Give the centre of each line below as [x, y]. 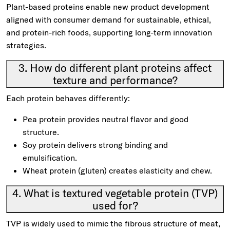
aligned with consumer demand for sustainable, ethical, [109, 20]
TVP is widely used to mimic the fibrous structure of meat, [113, 223]
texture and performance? [115, 80]
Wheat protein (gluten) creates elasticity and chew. [117, 170]
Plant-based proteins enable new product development [108, 7]
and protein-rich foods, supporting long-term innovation [109, 32]
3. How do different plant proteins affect [115, 68]
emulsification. [50, 158]
